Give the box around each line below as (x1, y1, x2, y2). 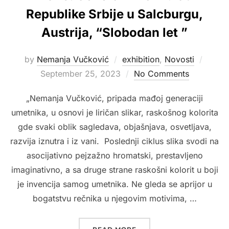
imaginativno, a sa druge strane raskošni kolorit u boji (11, 164, 218, 175)
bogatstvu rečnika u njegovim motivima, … (32, 193, 197, 203)
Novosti (164, 54, 194, 64)
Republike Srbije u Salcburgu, (26, 6, 203, 21)
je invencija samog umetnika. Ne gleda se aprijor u (17, 178, 212, 189)
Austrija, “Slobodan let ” (41, 25, 188, 40)
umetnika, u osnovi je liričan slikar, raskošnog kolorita (11, 107, 218, 118)
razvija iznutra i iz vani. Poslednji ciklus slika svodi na (10, 135, 219, 146)
